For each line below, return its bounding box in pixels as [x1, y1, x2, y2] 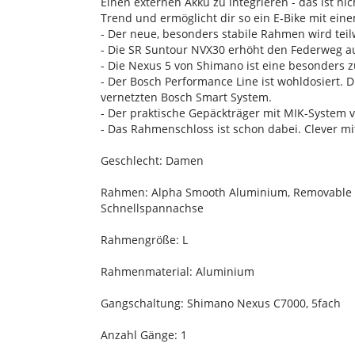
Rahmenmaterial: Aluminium [101, 264, 254, 280]
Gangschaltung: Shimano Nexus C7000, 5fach [101, 296, 341, 311]
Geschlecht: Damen [101, 153, 204, 169]
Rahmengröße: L [101, 232, 188, 248]
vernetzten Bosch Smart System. [101, 90, 272, 105]
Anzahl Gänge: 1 [101, 327, 187, 343]
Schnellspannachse [101, 200, 204, 216]
